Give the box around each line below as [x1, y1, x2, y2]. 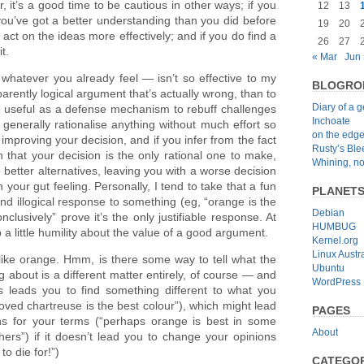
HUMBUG [312, 220, 356, 232]
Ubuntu [312, 262, 344, 274]
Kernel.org [312, 234, 358, 246]
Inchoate [312, 115, 350, 127]
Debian [312, 206, 344, 219]
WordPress [312, 275, 361, 288]
